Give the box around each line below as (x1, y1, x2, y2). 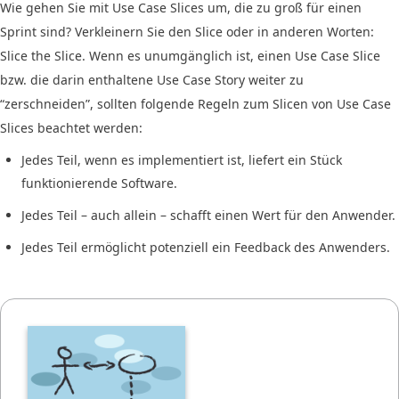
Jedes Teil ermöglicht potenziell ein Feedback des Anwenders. (21, 238, 390, 256)
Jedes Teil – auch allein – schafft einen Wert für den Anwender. (21, 206, 395, 224)
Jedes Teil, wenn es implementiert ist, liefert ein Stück (21, 151, 342, 168)
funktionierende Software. (21, 174, 177, 191)
